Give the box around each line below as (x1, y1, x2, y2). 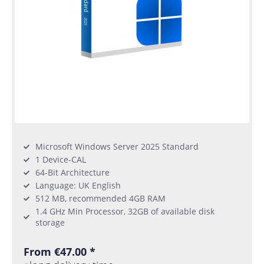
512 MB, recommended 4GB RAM (35, 193, 166, 204)
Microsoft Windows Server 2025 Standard (35, 141, 199, 153)
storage (35, 217, 65, 229)
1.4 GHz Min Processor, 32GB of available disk (35, 206, 214, 217)
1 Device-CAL (35, 154, 86, 166)
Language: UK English (35, 180, 121, 192)
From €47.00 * (24, 245, 95, 259)
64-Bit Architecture (35, 167, 110, 179)
